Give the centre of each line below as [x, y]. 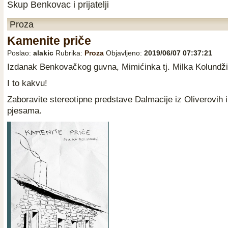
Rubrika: [70, 53]
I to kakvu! [27, 83]
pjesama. [24, 111]
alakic [43, 53]
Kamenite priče [49, 41]
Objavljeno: [125, 53]
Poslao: [20, 53]
